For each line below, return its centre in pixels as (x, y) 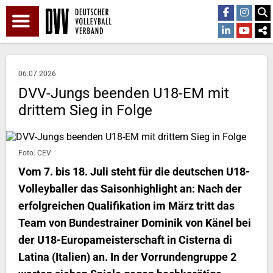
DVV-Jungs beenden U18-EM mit (124, 93)
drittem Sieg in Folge (85, 110)
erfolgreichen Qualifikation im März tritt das (126, 206)
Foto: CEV (35, 153)
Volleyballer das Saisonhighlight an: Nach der (130, 189)
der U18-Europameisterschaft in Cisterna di (125, 240)
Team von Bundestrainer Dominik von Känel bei (135, 223)
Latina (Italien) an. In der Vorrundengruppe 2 (127, 257)
